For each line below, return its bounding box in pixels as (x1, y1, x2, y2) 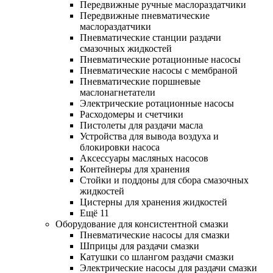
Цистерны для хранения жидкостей (80, 197, 227, 208)
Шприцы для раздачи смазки (80, 241, 199, 252)
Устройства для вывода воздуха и (80, 131, 219, 142)
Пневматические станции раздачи (80, 32, 221, 43)
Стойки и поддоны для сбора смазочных (80, 175, 249, 186)
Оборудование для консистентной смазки (55, 219, 229, 230)
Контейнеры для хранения (80, 164, 190, 175)
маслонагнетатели (80, 87, 155, 98)
